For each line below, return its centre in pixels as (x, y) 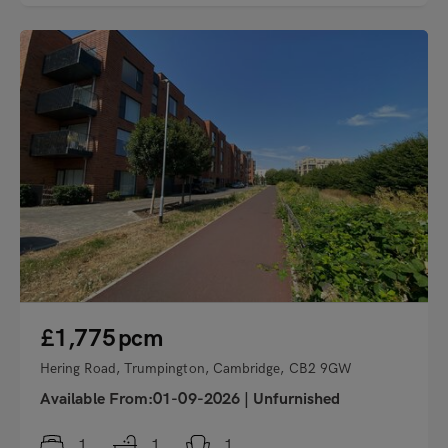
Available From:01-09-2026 (142, 400)
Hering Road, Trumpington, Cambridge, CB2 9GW (196, 369)
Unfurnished (297, 400)
